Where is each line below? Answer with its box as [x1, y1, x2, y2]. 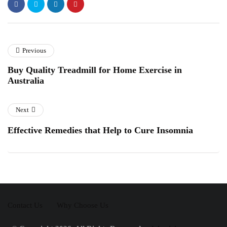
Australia [8, 75, 44, 86]
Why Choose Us [57, 201, 108, 209]
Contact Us [8, 201, 43, 209]
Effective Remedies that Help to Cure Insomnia [8, 125, 193, 135]
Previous [22, 47, 46, 54]
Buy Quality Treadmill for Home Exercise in [8, 65, 182, 75]
